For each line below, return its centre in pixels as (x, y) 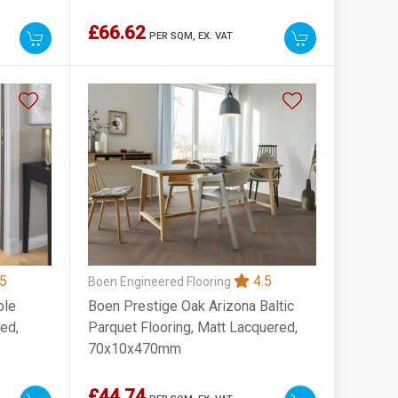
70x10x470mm (135, 348)
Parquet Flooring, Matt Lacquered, (193, 327)
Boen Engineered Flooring (161, 281)
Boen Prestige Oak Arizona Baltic (191, 306)
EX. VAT (216, 36)
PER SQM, (174, 36)
